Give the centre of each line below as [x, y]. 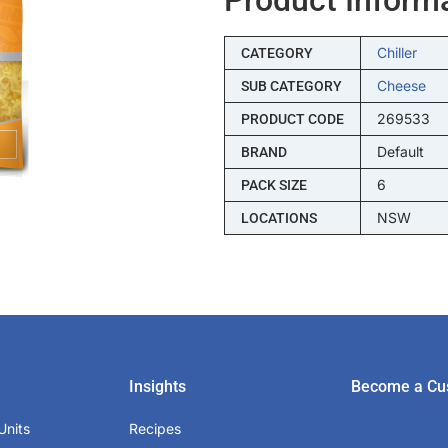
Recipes [155, 428]
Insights [158, 386]
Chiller [396, 52]
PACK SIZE [273, 184]
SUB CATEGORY [291, 85]
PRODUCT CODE [292, 118]
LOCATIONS [278, 217]
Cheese [401, 85]
